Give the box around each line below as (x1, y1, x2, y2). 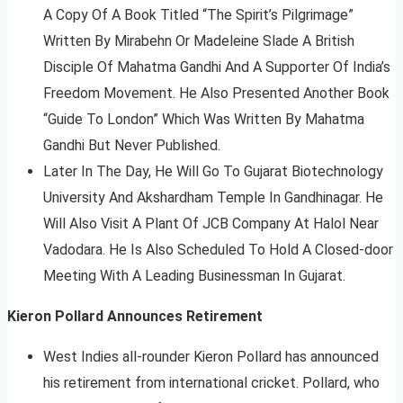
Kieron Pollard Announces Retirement (7, 307, 263, 325)
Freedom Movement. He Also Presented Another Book (43, 84, 390, 102)
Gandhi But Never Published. (43, 136, 220, 154)
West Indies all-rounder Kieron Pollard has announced (43, 347, 379, 365)
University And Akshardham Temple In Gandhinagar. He (43, 188, 383, 206)
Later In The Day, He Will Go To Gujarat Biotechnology (43, 162, 383, 180)
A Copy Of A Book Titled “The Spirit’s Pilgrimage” (43, 5, 354, 23)
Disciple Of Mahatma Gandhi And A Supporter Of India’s (43, 58, 390, 76)
